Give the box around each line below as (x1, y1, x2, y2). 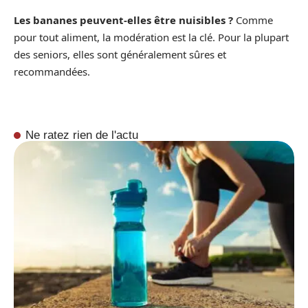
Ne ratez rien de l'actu (25, 128, 139, 142)
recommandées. (14, 65, 90, 79)
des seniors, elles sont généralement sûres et (14, 47, 226, 62)
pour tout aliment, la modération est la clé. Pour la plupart (14, 30, 289, 45)
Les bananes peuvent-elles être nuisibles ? (14, 13, 233, 27)
